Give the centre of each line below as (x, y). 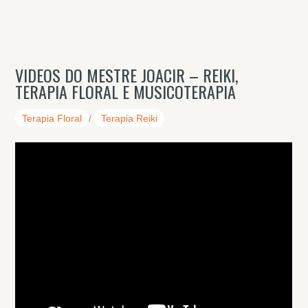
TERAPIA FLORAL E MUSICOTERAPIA (126, 91)
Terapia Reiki (130, 118)
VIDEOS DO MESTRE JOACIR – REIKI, (127, 75)
